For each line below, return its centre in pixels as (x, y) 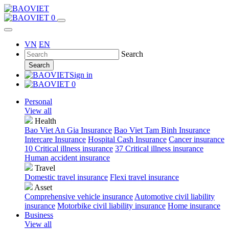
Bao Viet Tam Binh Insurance (162, 130)
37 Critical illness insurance (159, 148)
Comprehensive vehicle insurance (79, 197)
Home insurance (194, 206)
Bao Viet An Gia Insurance (68, 130)
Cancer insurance (197, 139)
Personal (38, 101)
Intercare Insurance (55, 139)
